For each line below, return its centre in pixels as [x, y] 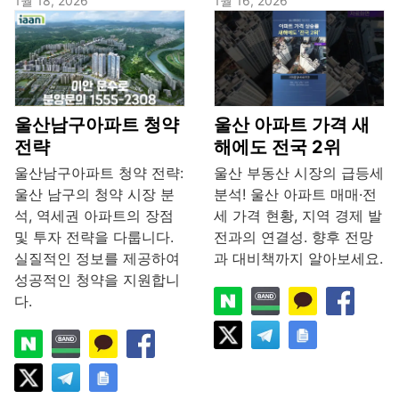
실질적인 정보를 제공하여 [97, 259]
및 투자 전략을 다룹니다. [94, 237]
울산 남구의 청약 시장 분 [94, 195]
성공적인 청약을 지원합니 [97, 280]
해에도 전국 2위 [277, 147]
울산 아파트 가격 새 [292, 125]
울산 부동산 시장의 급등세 [299, 173]
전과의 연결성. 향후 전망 [293, 237]
